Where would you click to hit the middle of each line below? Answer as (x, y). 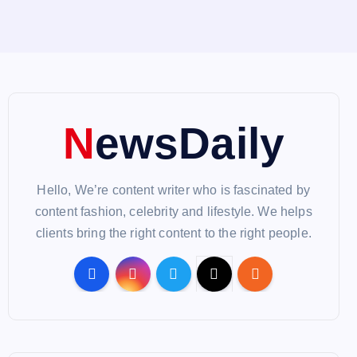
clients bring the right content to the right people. (173, 233)
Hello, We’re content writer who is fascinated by (174, 190)
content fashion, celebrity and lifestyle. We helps (173, 212)
